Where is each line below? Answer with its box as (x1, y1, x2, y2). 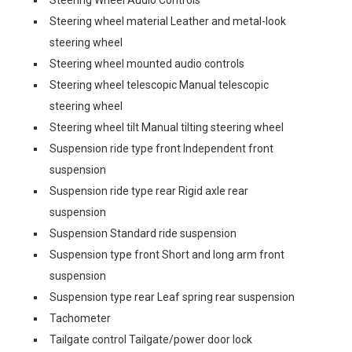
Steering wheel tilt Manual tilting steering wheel (49, 121, 284, 134)
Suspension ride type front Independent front (49, 142, 273, 155)
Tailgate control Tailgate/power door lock (49, 333, 252, 346)
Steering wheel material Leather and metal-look (49, 15, 286, 27)
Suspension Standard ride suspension (49, 227, 236, 240)
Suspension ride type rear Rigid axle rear (49, 185, 248, 197)
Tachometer (49, 312, 111, 324)
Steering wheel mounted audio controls (49, 57, 244, 70)
